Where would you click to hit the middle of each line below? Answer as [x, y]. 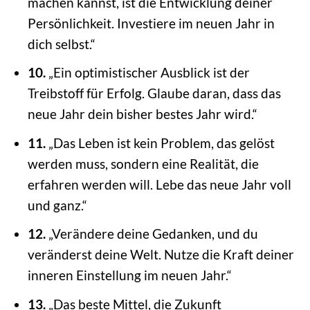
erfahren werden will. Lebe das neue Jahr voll [159, 184]
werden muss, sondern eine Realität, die [143, 163]
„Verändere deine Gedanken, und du [152, 234]
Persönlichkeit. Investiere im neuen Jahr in [151, 23]
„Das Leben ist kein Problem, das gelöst [160, 143]
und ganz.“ [57, 205]
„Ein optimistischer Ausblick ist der [147, 73]
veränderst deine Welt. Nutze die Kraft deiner [161, 255]
